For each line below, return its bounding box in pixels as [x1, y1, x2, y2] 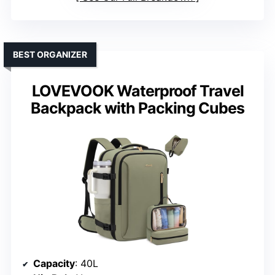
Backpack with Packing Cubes [31, 99, 244, 118]
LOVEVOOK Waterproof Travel [31, 82, 244, 101]
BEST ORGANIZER [13, 49, 87, 60]
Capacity [33, 257, 75, 270]
